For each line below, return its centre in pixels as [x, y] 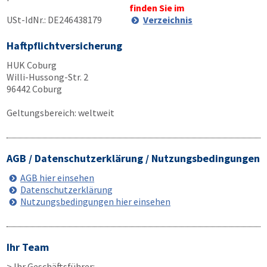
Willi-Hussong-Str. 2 [47, 77]
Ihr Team [28, 247]
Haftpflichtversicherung [64, 46]
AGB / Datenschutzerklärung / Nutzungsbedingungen [133, 158]
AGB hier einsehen [58, 178]
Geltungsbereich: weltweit [60, 113]
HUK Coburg [32, 65]
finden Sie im [157, 8]
